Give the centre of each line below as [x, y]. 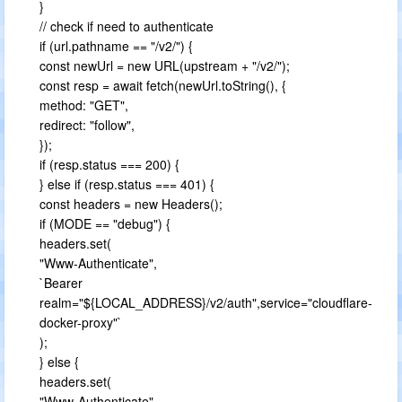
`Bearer [61, 283]
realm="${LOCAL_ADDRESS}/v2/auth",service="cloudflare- [206, 302]
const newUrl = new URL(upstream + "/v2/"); [165, 66]
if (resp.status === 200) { [109, 164]
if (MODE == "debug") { [105, 223]
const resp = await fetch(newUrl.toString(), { [163, 85]
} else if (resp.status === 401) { [127, 184]
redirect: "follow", [87, 125]
